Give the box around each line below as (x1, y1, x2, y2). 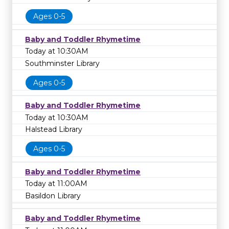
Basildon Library (25, 191, 81, 200)
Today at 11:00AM (25, 179, 87, 189)
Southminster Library (25, 59, 100, 68)
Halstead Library (25, 125, 82, 134)
